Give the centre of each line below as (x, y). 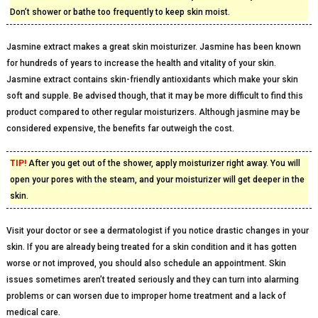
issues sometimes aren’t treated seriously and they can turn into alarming (152, 280)
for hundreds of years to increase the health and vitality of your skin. (141, 63)
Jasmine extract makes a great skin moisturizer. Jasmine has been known (153, 47)
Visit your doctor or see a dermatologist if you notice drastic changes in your (157, 231)
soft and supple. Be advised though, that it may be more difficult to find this (154, 96)
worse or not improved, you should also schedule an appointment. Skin (146, 263)
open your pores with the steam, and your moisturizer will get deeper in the (157, 180)
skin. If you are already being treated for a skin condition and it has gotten (151, 247)
